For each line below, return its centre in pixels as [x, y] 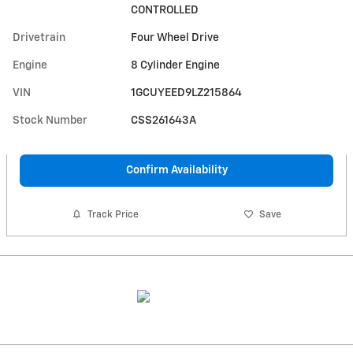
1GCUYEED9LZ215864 [187, 93]
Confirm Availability [176, 170]
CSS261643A [164, 120]
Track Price [113, 214]
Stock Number [50, 120]
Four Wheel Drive [175, 37]
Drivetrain [39, 37]
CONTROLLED [165, 10]
